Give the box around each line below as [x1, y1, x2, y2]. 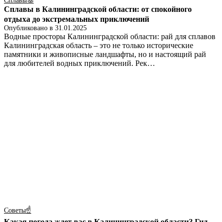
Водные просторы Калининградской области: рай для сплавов [4, 32, 216, 41]
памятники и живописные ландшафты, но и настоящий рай [4, 50, 206, 59]
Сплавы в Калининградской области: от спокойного [4, 5, 192, 14]
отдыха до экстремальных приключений [4, 15, 149, 24]
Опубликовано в [4, 24, 55, 32]
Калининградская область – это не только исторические [4, 41, 193, 50]
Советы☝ [4, 207, 31, 215]
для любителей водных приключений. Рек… [4, 59, 155, 68]
